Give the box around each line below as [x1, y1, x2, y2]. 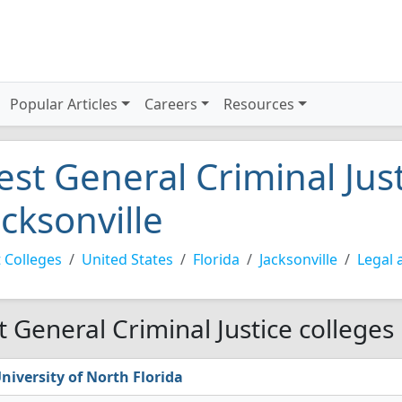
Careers [144, 94, 197, 114]
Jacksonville [259, 249, 337, 269]
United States [82, 249, 173, 269]
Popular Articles [10, 94, 118, 114]
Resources [223, 94, 295, 114]
